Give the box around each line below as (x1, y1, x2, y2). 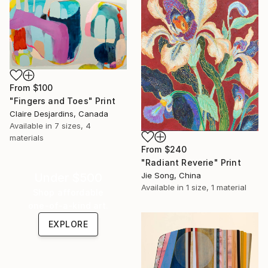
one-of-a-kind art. (28, 200, 108, 211)
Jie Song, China (141, 170, 201, 180)
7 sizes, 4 (54, 121, 91, 131)
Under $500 (34, 170, 102, 185)
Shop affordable (32, 187, 104, 197)
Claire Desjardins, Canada (10, 109, 108, 119)
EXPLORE (48, 218, 89, 229)
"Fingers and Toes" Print (10, 96, 115, 106)
